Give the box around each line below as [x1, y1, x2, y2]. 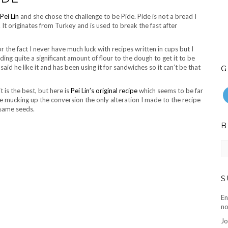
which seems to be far [137, 87, 203, 95]
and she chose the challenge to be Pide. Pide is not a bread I [20, 12, 196, 20]
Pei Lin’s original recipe [71, 87, 137, 95]
